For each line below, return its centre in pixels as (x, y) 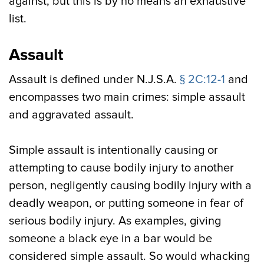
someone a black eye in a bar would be (110, 239)
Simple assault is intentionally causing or (113, 150)
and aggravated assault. (71, 115)
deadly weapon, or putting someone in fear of (126, 203)
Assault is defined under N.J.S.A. (94, 80)
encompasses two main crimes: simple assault (127, 97)
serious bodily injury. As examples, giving (115, 221)
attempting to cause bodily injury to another (121, 168)
